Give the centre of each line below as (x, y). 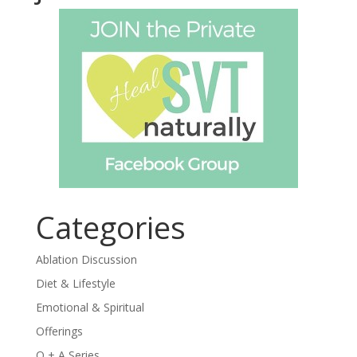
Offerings (59, 331)
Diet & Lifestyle (75, 284)
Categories (110, 228)
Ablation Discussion (86, 260)
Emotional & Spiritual (90, 308)
